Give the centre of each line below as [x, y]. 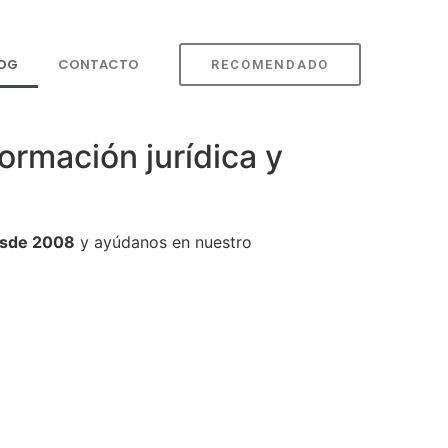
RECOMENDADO [270, 65]
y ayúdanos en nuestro [163, 241]
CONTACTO [99, 64]
